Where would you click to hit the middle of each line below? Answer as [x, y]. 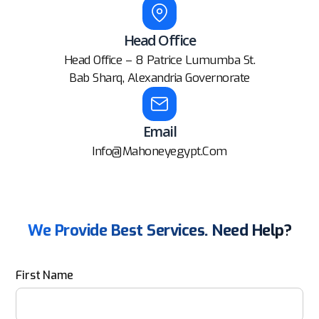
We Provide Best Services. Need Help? [159, 230]
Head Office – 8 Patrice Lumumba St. [159, 60]
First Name [45, 275]
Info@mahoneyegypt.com [159, 151]
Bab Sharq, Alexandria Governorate [159, 78]
